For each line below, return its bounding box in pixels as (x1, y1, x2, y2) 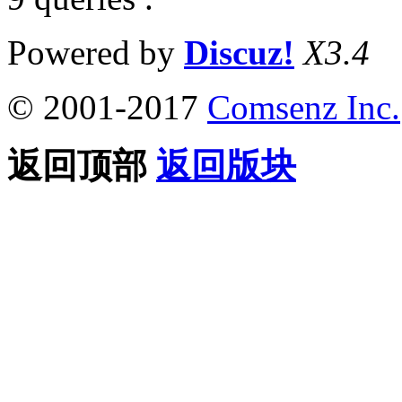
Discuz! (184, 33, 294, 73)
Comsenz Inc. (207, 88, 400, 127)
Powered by (7, 33, 184, 73)
